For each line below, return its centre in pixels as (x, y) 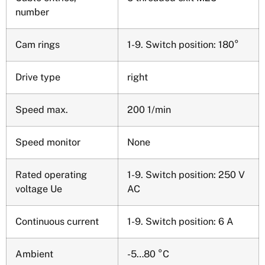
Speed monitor (48, 142)
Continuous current (57, 221)
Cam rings (38, 44)
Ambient (34, 254)
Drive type (38, 77)
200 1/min (149, 109)
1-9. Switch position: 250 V (186, 174)
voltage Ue (39, 189)
